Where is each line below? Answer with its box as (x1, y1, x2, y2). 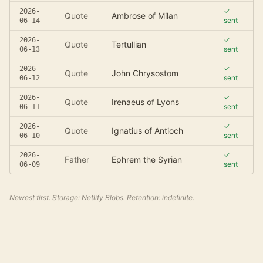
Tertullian (112, 39, 146, 49)
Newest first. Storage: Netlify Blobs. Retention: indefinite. (9, 193, 194, 202)
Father (65, 154, 89, 164)
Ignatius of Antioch (112, 126, 183, 136)
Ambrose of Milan (112, 11, 178, 21)
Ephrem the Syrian (112, 154, 182, 164)
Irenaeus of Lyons (112, 97, 179, 107)
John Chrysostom (112, 68, 178, 78)
